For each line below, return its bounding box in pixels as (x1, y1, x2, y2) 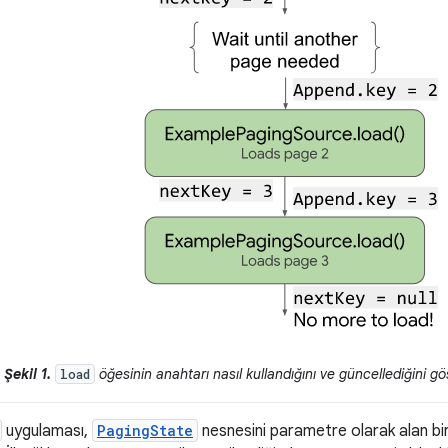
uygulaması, (2, 420, 92, 441)
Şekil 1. (3, 364, 51, 383)
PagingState (97, 420, 193, 440)
